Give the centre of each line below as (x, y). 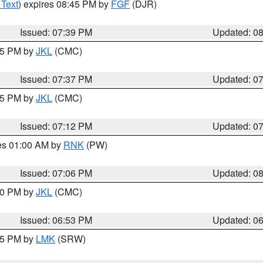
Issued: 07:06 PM (56, 173)
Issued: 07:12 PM (56, 126)
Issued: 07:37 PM (56, 79)
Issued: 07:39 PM (56, 32)
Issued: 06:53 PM (56, 220)
